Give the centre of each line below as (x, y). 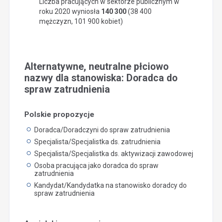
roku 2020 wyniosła (70, 11)
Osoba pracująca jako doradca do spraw (96, 165)
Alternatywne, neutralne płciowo (96, 66)
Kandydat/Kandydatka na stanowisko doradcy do (110, 185)
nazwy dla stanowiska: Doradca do (101, 78)
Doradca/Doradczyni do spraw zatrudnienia (102, 130)
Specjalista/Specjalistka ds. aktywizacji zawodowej (113, 153)
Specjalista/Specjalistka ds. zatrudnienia (97, 141)
